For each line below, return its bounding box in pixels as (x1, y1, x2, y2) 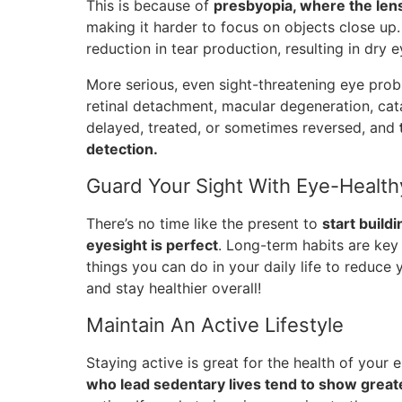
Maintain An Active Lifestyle (86, 313, 344, 336)
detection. (86, 140, 158, 158)
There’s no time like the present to (86, 214, 322, 232)
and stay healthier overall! (86, 279, 261, 297)
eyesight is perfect (86, 236, 218, 254)
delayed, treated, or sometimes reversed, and (86, 118, 399, 136)
